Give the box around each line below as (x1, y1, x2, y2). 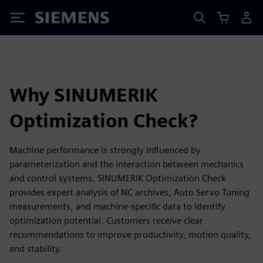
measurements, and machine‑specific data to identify (9, 201, 225, 212)
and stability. (9, 243, 62, 254)
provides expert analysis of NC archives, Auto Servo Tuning (9, 187, 249, 198)
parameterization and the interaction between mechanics (9, 159, 244, 170)
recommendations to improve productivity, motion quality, (9, 229, 251, 240)
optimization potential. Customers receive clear (9, 215, 203, 226)
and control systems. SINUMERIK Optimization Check (9, 173, 226, 184)
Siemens (35, 14, 74, 26)
